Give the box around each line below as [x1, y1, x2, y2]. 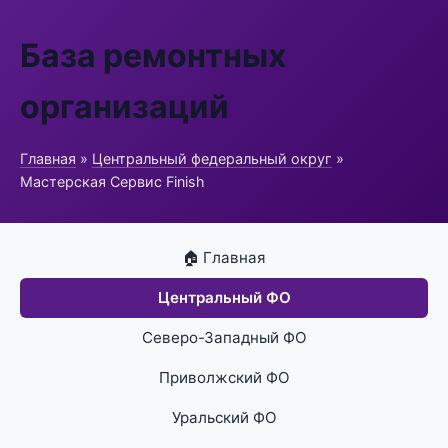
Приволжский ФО [158, 368, 290, 387]
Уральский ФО [171, 408, 277, 427]
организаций [20, 87, 229, 126]
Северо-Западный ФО [141, 328, 307, 347]
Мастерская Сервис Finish [20, 173, 205, 190]
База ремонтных [20, 36, 286, 75]
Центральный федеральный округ [92, 150, 332, 167]
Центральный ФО [157, 288, 291, 307]
